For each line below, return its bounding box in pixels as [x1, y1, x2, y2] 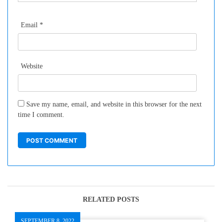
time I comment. [18, 111, 64, 119]
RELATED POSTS [83, 195, 139, 203]
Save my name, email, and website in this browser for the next [26, 101, 202, 109]
